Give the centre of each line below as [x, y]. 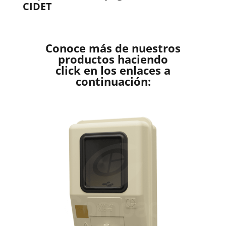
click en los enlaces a [113, 70]
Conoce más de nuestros [113, 48]
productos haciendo [113, 59]
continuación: [113, 81]
